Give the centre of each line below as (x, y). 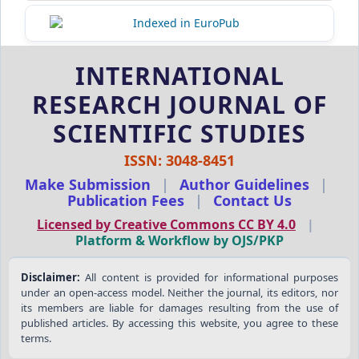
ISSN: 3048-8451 (179, 161)
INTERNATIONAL (179, 76)
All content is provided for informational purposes (209, 278)
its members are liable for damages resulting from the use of (179, 308)
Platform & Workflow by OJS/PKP (179, 241)
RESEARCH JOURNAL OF (179, 105)
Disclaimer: (50, 278)
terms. (36, 339)
